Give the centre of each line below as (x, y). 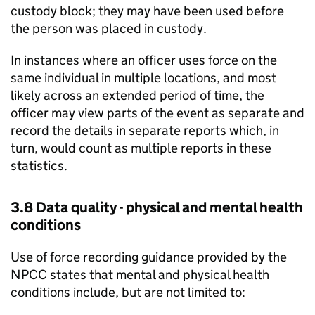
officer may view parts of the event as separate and (157, 113)
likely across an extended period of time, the (137, 96)
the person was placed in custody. (109, 29)
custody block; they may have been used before (147, 11)
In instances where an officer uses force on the (144, 60)
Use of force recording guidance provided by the (149, 257)
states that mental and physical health (158, 275)
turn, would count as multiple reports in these (141, 148)
